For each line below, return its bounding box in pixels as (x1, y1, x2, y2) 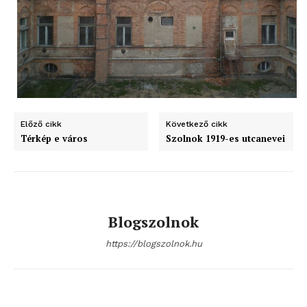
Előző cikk (21, 119, 62, 129)
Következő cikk (166, 119, 228, 129)
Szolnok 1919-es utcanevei (166, 132, 286, 145)
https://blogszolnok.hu (105, 238, 202, 249)
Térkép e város (21, 132, 88, 145)
